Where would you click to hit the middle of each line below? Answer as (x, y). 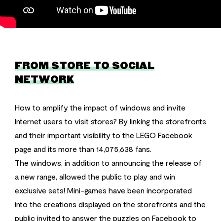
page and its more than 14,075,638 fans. (83, 148)
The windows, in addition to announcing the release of (108, 162)
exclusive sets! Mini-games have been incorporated (103, 190)
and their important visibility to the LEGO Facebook (104, 135)
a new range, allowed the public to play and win (95, 176)
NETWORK (44, 80)
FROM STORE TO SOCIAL (85, 66)
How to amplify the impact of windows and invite (100, 107)
